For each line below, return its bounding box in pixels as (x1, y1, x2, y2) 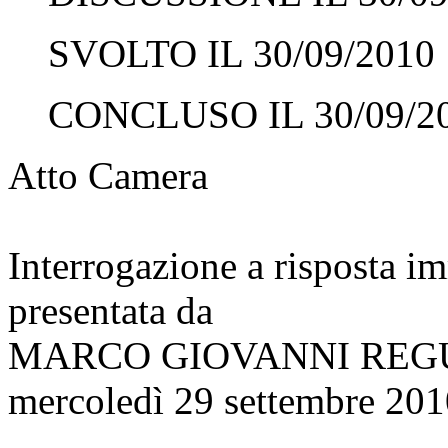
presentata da (8, 288, 213, 332)
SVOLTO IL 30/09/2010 (48, 31, 435, 75)
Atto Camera (8, 153, 208, 197)
